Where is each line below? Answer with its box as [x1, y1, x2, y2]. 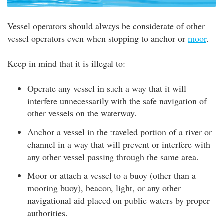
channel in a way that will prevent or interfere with [27, 138, 210, 150]
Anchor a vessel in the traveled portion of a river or [27, 125, 212, 138]
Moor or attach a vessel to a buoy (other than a [27, 169, 196, 182]
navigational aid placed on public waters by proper [27, 194, 210, 207]
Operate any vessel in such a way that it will [27, 82, 186, 95]
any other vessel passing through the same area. [27, 150, 199, 163]
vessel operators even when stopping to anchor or [7, 32, 188, 45]
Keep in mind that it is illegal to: [7, 57, 125, 70]
